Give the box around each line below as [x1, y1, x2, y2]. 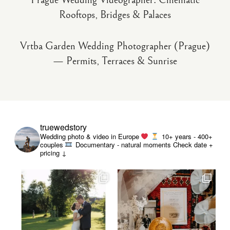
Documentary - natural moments [73, 140, 171, 149]
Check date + [171, 140, 213, 149]
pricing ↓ [40, 148, 67, 158]
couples [40, 140, 63, 149]
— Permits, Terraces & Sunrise [53, 55, 177, 67]
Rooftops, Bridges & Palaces [59, 9, 171, 21]
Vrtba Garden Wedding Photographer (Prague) [20, 40, 210, 52]
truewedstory [40, 121, 87, 133]
